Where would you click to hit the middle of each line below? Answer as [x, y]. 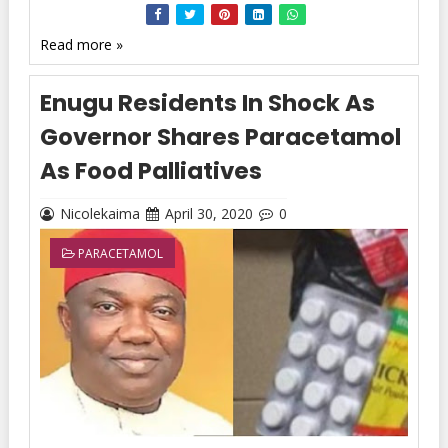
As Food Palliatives [150, 171]
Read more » [81, 45]
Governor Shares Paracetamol [220, 137]
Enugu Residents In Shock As [207, 103]
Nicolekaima [99, 214]
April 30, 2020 [208, 214]
